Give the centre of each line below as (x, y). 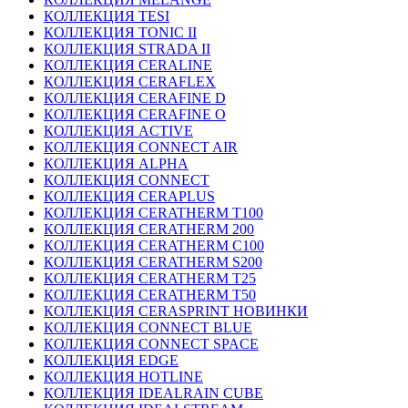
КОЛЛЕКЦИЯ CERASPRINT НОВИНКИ (176, 311)
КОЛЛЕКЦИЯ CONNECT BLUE (148, 327)
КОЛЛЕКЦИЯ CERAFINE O (135, 114)
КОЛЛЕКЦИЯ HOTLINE (123, 377)
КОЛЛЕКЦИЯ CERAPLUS (129, 196)
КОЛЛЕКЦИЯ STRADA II (127, 49)
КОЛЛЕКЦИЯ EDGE (111, 360)
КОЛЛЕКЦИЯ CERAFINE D (135, 98)
